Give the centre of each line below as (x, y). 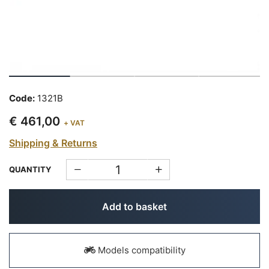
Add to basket (134, 207)
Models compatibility (140, 250)
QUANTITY (30, 169)
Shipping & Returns (53, 143)
